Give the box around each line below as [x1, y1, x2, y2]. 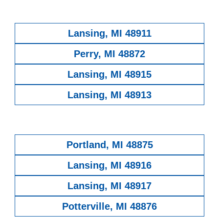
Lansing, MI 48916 [67, 159, 152, 171]
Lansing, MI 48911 [67, 27, 152, 39]
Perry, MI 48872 [74, 48, 145, 59]
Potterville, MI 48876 [62, 200, 157, 212]
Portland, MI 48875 [66, 139, 153, 150]
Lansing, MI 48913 [67, 89, 152, 100]
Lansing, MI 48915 [67, 68, 152, 80]
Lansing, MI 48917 [67, 180, 152, 191]
